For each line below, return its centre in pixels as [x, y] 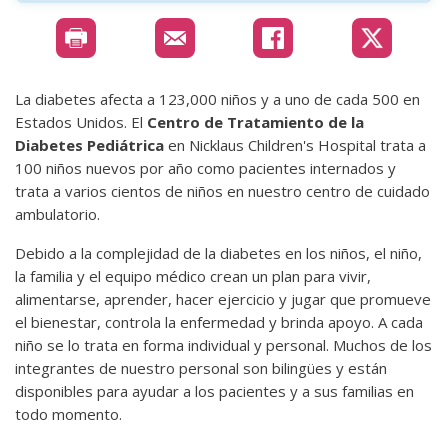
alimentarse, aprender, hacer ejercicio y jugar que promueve [223, 298]
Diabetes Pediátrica [89, 144]
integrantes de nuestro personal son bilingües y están [201, 367]
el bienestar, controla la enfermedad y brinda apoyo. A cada [219, 321]
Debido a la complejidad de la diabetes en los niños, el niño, [218, 252]
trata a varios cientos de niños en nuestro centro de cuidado [222, 190]
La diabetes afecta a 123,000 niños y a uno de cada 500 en [217, 98]
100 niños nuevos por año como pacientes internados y [205, 167]
